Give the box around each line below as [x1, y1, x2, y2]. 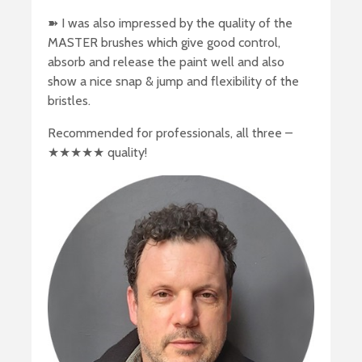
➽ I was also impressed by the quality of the [48, 15, 293, 32]
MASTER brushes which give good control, [48, 35, 280, 51]
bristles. [48, 93, 90, 109]
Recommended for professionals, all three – [48, 125, 293, 141]
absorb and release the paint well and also [48, 54, 284, 70]
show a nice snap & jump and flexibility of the [48, 74, 299, 90]
